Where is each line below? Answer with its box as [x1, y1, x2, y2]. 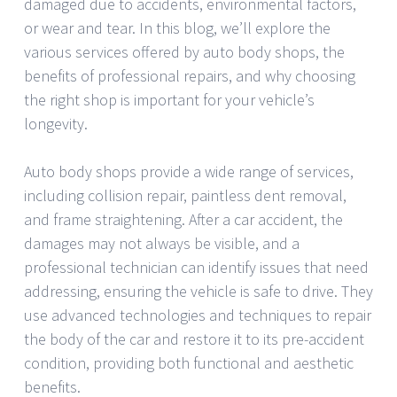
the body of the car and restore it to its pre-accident [24, 328, 364, 349]
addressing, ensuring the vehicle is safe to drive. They [24, 280, 373, 301]
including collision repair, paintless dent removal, [24, 184, 346, 206]
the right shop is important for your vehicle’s [24, 89, 315, 110]
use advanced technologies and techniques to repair [24, 304, 371, 325]
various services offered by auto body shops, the [24, 41, 345, 62]
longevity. [24, 113, 88, 134]
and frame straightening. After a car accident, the [24, 208, 343, 230]
